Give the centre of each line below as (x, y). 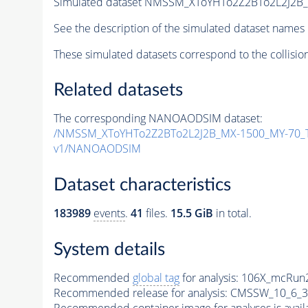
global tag (156, 277)
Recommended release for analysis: (140, 293)
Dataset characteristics (142, 185)
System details (109, 249)
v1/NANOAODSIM (97, 149)
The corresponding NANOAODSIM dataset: (158, 119)
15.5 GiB (191, 213)
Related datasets (118, 90)
